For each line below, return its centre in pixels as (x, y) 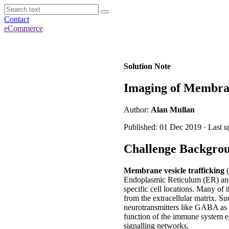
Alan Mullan (173, 109)
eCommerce (24, 28)
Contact (17, 19)
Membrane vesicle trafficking (174, 170)
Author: (137, 109)
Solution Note (147, 66)
